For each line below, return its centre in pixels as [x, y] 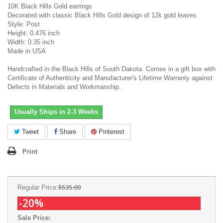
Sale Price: [34, 218]
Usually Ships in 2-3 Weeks [56, 112]
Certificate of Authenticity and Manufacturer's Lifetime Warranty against [110, 78]
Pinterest [111, 132]
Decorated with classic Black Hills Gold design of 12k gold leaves [102, 15]
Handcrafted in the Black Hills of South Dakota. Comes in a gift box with [111, 69]
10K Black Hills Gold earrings [50, 6]
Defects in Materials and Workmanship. [64, 87]
